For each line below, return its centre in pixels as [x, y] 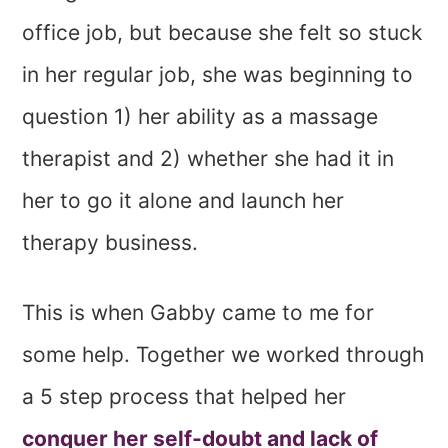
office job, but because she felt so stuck [222, 32]
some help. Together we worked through [223, 354]
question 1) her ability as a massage [200, 116]
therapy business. [110, 242]
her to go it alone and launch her [183, 200]
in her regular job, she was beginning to [218, 74]
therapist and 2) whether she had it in [208, 158]
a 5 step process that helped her [184, 396]
